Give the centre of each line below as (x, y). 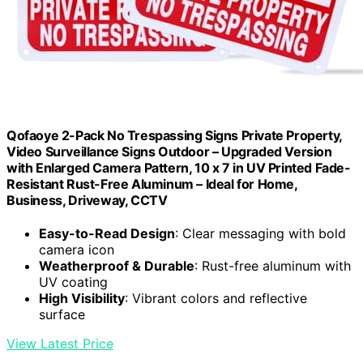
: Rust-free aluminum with (273, 266)
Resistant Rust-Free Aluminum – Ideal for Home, (152, 184)
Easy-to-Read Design (107, 234)
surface (62, 315)
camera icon (77, 250)
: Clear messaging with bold (261, 234)
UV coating (73, 282)
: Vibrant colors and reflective (216, 299)
